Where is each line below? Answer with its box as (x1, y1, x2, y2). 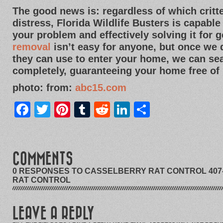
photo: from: (12, 82, 75, 93)
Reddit (110, 101, 160, 118)
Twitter (50, 101, 102, 118)
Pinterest (70, 101, 139, 118)
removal (12, 41, 54, 52)
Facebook (30, 101, 106, 118)
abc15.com (75, 82, 126, 93)
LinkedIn (130, 101, 197, 118)
